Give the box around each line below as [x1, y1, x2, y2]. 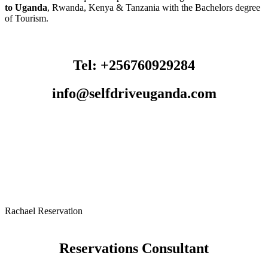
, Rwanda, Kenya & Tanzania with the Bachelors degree [47, 2, 260, 13]
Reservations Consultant [59, 240, 209, 256]
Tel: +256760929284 [73, 57, 195, 73]
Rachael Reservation [5, 205, 83, 216]
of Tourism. [5, 13, 48, 23]
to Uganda [5, 2, 47, 13]
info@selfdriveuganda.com [51, 85, 217, 101]
